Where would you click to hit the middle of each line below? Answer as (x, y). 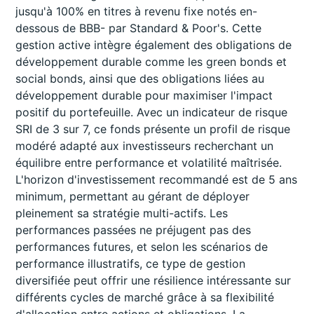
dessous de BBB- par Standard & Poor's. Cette (139, 28)
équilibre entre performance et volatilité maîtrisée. (149, 163)
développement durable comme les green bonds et (151, 62)
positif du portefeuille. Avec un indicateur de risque (152, 112)
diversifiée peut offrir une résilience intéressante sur (153, 281)
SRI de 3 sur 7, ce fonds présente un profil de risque (153, 129)
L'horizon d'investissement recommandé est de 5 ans (157, 180)
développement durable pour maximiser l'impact (144, 96)
